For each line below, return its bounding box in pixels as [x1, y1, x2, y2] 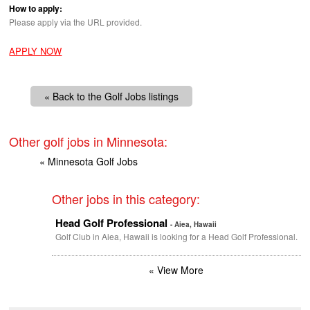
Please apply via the [9, 16, 88, 28]
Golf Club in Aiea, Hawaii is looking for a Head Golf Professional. [55, 230, 298, 243]
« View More [149, 263, 204, 277]
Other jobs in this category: [51, 190, 200, 208]
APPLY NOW [9, 44, 62, 58]
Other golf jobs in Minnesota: [9, 132, 168, 151]
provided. [104, 16, 143, 28]
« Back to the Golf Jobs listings [44, 89, 179, 104]
